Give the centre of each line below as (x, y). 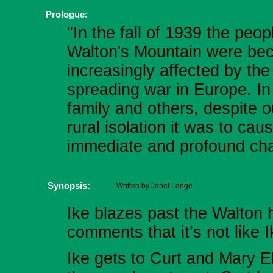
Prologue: (67, 14)
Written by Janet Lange (154, 186)
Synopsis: (69, 186)
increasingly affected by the (168, 71)
